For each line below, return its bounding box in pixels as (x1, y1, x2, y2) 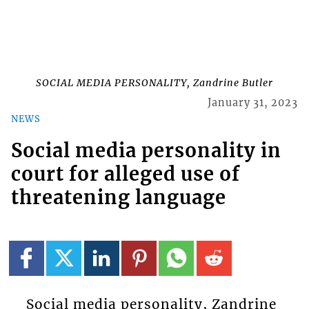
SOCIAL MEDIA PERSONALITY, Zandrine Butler (36, 77, 273, 90)
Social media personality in (10, 139, 281, 163)
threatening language (10, 186, 226, 210)
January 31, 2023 (208, 97, 299, 110)
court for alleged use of (10, 162, 240, 186)
